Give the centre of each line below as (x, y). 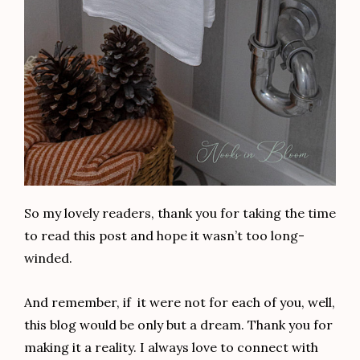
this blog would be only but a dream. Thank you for (178, 324)
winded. (48, 258)
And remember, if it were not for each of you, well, (180, 302)
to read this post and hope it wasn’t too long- (164, 236)
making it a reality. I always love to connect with (171, 347)
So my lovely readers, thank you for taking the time (180, 213)
